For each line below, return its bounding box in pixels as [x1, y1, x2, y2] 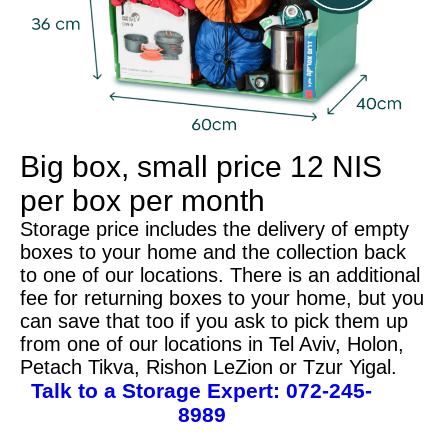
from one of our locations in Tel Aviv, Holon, [20, 332, 404, 355]
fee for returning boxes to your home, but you [20, 286, 424, 309]
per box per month [20, 183, 265, 217]
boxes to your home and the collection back [20, 240, 406, 263]
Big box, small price [20, 149, 290, 183]
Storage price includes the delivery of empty [20, 217, 409, 240]
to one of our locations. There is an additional [20, 263, 420, 286]
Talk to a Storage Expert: [31, 378, 286, 402]
